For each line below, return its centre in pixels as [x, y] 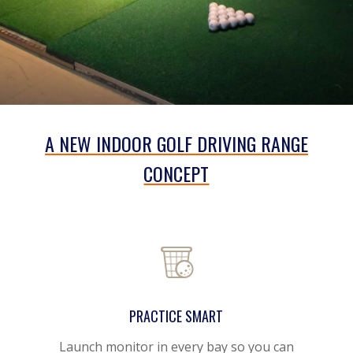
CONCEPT [176, 174]
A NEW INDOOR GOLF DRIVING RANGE [176, 144]
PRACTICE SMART [176, 316]
